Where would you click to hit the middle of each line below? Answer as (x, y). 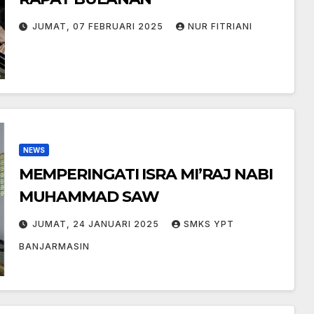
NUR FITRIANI (220, 26)
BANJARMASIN (54, 246)
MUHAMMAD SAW (89, 196)
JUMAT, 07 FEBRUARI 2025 (99, 26)
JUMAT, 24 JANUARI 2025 (97, 224)
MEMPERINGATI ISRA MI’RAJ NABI (145, 174)
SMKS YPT (209, 224)
